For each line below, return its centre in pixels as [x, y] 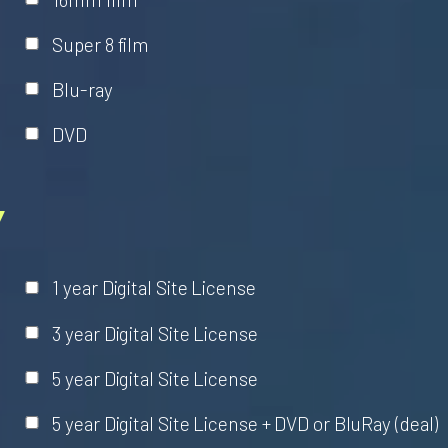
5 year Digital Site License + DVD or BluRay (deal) [245, 423]
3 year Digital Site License [155, 333]
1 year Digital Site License [154, 288]
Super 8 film [101, 44]
